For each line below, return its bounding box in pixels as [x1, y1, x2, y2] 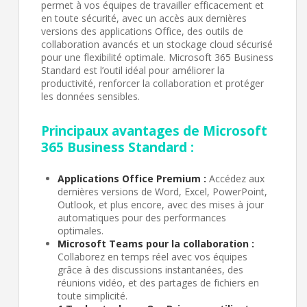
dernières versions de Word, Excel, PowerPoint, [58, 185, 267, 199]
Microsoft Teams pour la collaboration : [58, 237, 254, 251]
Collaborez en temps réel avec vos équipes [58, 250, 247, 264]
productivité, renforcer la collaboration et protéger [41, 77, 264, 90]
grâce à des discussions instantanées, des [58, 263, 243, 277]
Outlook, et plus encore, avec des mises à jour [58, 198, 264, 212]
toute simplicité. [58, 289, 127, 303]
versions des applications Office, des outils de [41, 25, 243, 38]
